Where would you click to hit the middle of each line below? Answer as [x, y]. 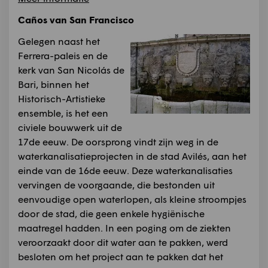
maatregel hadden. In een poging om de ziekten [124, 228]
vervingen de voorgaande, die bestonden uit [116, 185]
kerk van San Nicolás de [71, 70]
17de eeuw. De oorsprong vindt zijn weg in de [118, 142]
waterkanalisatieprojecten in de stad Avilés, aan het [132, 156]
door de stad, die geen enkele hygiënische [111, 214]
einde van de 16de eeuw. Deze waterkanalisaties [125, 170]
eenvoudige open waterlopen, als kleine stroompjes [132, 199]
